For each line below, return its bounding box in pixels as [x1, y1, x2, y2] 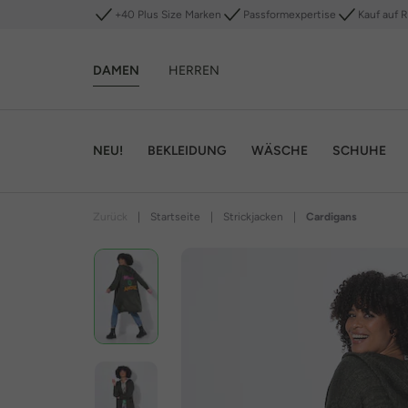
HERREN [168, 62, 219, 78]
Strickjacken [223, 210, 283, 223]
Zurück [93, 210, 127, 223]
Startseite [150, 210, 200, 223]
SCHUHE [332, 142, 386, 158]
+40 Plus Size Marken [115, 8, 221, 21]
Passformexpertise [243, 8, 336, 21]
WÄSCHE [251, 142, 308, 158]
